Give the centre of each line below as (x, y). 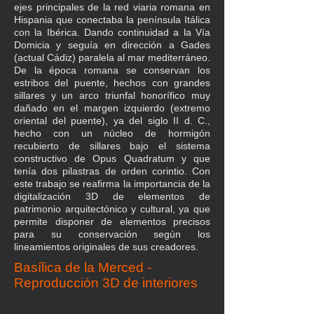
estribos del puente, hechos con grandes (112, 83)
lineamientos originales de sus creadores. (106, 247)
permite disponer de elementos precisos (112, 221)
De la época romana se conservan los (112, 70)
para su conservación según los (112, 234)
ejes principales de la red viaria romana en (112, 7)
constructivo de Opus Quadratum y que (112, 158)
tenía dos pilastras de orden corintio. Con (112, 171)
